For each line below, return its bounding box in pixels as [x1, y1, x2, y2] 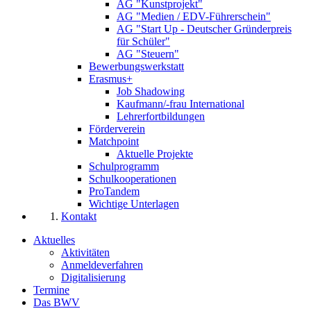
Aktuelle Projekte [117, 148, 193, 160]
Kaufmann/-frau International [117, 98, 244, 110]
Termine [33, 284, 69, 296]
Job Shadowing [117, 85, 185, 98]
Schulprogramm [89, 160, 159, 173]
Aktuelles [33, 234, 75, 246]
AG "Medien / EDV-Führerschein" [117, 10, 271, 23]
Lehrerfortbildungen [117, 110, 205, 123]
